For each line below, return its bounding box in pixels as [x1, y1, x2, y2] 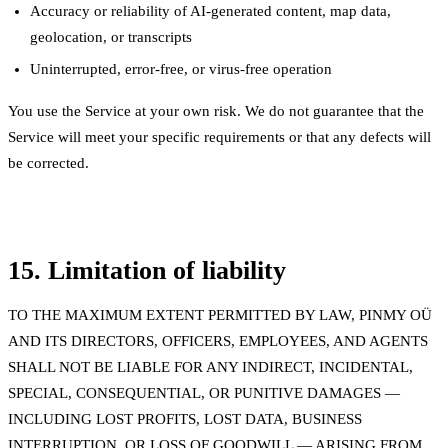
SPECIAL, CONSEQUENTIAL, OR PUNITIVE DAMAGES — [8, 385, 400, 402]
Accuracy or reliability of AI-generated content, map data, [30, 2, 392, 19]
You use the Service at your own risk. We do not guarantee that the [8, 103, 424, 120]
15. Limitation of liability [8, 256, 286, 286]
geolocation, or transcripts [30, 28, 193, 45]
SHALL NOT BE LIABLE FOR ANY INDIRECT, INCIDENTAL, [8, 359, 413, 376]
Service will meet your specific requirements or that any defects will [8, 129, 431, 146]
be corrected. [8, 155, 89, 172]
